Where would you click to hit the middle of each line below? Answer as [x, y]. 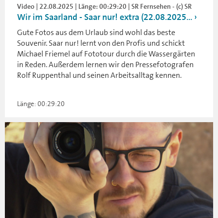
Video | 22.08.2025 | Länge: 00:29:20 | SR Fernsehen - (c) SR [104, 6]
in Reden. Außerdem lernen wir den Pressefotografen [105, 64]
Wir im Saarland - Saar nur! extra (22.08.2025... [105, 17]
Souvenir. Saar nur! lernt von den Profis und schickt [101, 43]
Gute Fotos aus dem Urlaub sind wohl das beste [96, 32]
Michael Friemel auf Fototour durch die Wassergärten [106, 54]
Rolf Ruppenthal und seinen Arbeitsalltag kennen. [99, 75]
